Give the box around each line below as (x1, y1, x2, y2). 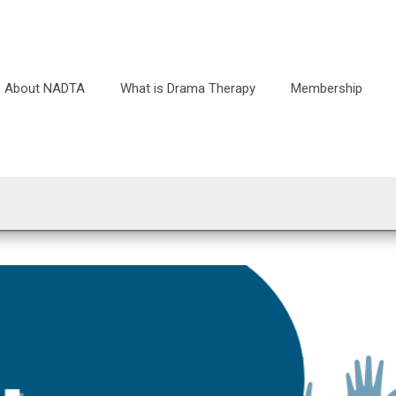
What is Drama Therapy (120, 80, 255, 96)
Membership (291, 80, 362, 96)
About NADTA (4, 80, 85, 96)
